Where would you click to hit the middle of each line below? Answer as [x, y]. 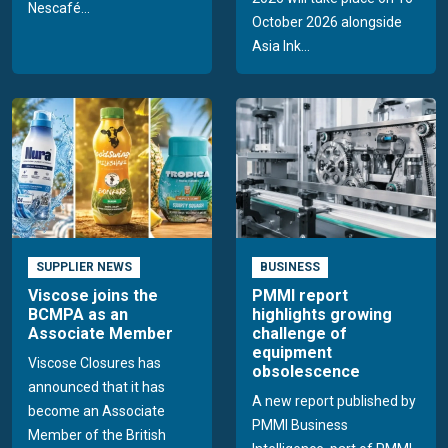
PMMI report [300, 295]
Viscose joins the [93, 295]
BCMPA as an [78, 314]
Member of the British [97, 434]
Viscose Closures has [94, 362]
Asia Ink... [281, 46]
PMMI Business [300, 424]
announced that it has [96, 386]
